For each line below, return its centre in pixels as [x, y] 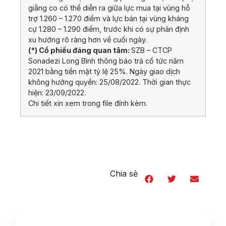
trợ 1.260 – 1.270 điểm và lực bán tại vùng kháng [108, 19]
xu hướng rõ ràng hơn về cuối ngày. [88, 40]
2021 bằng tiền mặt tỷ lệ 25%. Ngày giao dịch [104, 72]
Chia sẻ [124, 174]
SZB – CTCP [152, 50]
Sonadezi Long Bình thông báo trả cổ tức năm [106, 61]
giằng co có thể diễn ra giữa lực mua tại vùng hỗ [109, 8]
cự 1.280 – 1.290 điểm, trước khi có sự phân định [109, 29]
